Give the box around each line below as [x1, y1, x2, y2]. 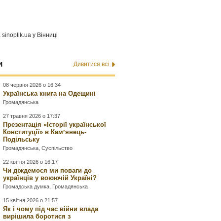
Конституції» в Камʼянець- [3, 128, 87, 136]
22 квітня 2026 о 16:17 [3, 159, 58, 165]
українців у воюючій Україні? [3, 174, 97, 182]
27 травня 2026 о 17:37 [3, 113, 61, 119]
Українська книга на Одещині [3, 90, 96, 98]
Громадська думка [3, 184, 50, 190]
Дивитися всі [73, 61, 109, 68]
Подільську [3, 136, 40, 144]
